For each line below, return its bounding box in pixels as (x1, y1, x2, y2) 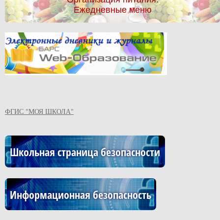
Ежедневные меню (73, 4, 152, 15)
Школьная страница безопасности (10, 144, 160, 160)
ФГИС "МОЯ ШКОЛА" (5, 107, 74, 116)
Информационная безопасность (10, 187, 151, 202)
